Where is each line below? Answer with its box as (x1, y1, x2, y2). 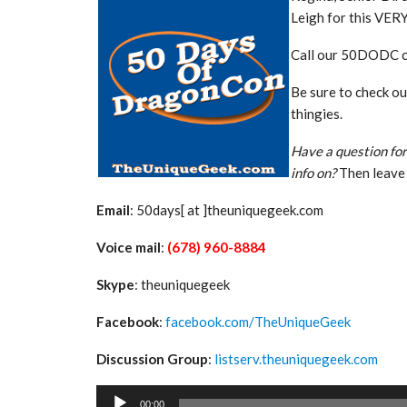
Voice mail (96, 238, 161, 255)
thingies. (291, 104, 342, 122)
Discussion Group (96, 350, 208, 367)
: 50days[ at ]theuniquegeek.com (130, 201, 323, 218)
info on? (291, 164, 339, 181)
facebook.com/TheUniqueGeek (165, 313, 351, 330)
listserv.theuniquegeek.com (214, 350, 378, 367)
